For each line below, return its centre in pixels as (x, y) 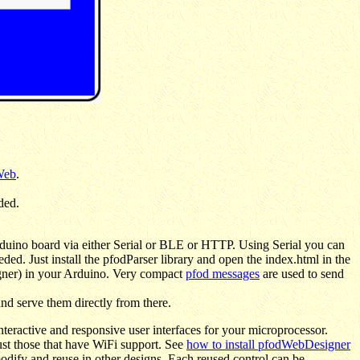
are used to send (302, 273)
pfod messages (223, 273)
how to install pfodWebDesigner (268, 344)
